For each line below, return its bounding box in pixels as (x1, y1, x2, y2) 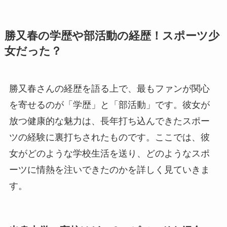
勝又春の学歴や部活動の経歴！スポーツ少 (4, 29, 219, 42)
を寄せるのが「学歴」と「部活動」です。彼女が (9, 99, 210, 110)
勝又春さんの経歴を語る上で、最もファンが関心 (9, 83, 210, 94)
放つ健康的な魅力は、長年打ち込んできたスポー (9, 116, 210, 126)
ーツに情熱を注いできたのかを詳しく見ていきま (9, 164, 210, 175)
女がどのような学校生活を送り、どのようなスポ (9, 148, 210, 159)
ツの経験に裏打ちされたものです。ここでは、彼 (9, 132, 210, 142)
